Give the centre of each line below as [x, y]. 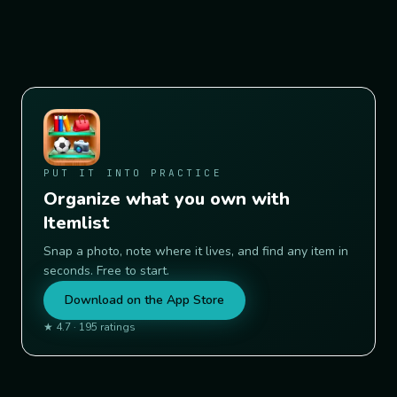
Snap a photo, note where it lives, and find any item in [196, 252]
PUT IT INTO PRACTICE [133, 173]
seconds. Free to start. [106, 271]
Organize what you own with [167, 199]
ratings [118, 327]
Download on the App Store [144, 300]
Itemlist [77, 223]
